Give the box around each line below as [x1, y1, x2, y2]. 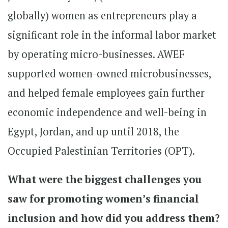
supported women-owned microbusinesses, [8, 66, 211, 80]
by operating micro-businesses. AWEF [8, 47, 185, 61]
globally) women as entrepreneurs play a [8, 8, 197, 22]
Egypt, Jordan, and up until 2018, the [8, 124, 179, 138]
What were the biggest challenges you [8, 172, 202, 186]
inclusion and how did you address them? [8, 211, 220, 225]
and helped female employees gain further [8, 85, 205, 100]
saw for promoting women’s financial [8, 191, 199, 206]
